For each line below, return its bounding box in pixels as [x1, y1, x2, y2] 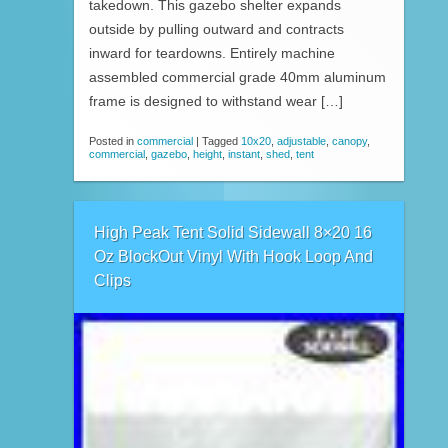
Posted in [89, 134, 137, 147]
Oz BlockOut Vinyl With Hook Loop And [94, 247, 373, 265]
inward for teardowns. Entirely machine [89, 46, 335, 62]
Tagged [202, 134, 241, 147]
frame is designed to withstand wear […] [89, 94, 343, 110]
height [193, 147, 222, 160]
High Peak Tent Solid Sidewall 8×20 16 [94, 223, 372, 241]
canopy [332, 134, 367, 147]
